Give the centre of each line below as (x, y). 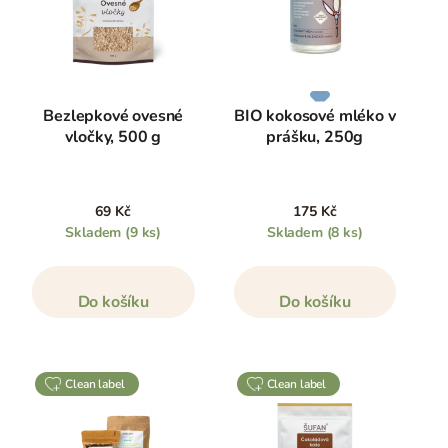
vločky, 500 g (113, 137)
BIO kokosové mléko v (315, 116)
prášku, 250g (315, 137)
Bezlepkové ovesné (113, 116)
